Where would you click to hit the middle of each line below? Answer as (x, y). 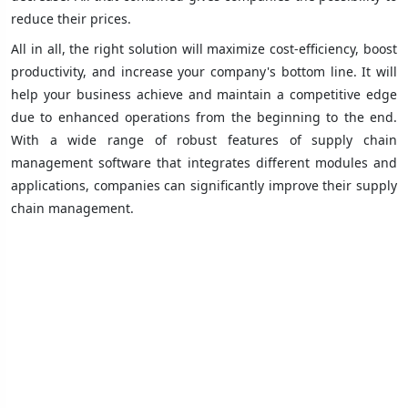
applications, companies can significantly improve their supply (204, 186)
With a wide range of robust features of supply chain (204, 140)
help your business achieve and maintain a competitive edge (204, 95)
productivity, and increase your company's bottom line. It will (204, 72)
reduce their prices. (71, 19)
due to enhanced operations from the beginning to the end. (204, 117)
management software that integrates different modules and (204, 163)
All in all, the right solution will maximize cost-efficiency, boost (204, 49)
